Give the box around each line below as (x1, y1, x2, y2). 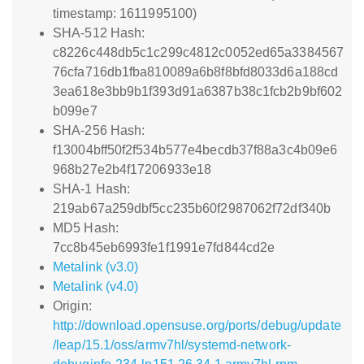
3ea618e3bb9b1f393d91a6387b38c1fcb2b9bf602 (53, 84, 343, 98)
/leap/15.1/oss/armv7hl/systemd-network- (53, 338, 291, 352)
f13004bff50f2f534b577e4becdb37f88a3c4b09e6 (53, 143, 338, 157)
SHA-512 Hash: (53, 26, 145, 40)
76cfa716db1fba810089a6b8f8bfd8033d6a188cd (53, 65, 339, 79)
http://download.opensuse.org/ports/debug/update (53, 318, 341, 332)
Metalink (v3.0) (53, 260, 139, 274)
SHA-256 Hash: (53, 123, 145, 137)
